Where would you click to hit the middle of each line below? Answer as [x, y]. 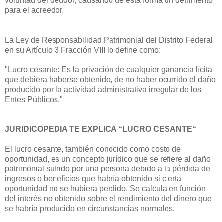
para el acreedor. [34, 10]
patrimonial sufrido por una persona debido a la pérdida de [108, 168]
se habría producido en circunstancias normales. [90, 208]
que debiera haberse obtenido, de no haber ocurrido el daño [110, 79]
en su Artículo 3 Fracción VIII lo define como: [83, 50]
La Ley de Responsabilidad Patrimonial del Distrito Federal [109, 40]
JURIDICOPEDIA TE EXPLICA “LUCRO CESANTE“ [101, 129]
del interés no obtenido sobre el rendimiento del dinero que [108, 198]
